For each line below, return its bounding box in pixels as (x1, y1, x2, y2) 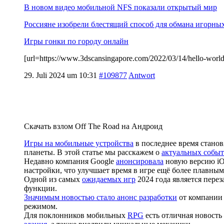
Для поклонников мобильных (24, 210, 127, 219)
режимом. (24, 201, 57, 210)
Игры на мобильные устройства (24, 138, 133, 147)
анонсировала (116, 156, 163, 165)
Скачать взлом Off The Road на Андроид (24, 121, 162, 130)
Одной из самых (24, 174, 82, 183)
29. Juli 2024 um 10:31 (24, 70, 97, 79)
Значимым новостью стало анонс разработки (24, 192, 177, 201)
